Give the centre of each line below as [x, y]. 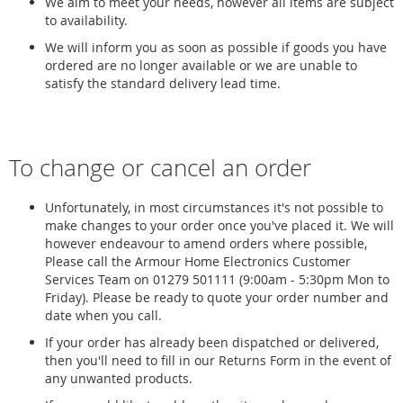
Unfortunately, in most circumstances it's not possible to [214, 207]
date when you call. [103, 315]
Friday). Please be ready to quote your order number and [217, 297]
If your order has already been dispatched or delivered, [212, 342]
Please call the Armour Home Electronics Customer [198, 261]
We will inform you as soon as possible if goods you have [216, 47]
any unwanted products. [119, 378]
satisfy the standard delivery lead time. [163, 83]
